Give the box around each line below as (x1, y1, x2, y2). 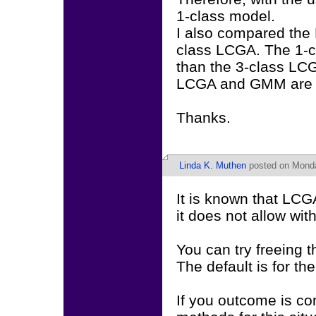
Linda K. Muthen (179, 160, 246, 171)
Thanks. (176, 109, 231, 126)
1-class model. (176, 8, 275, 24)
